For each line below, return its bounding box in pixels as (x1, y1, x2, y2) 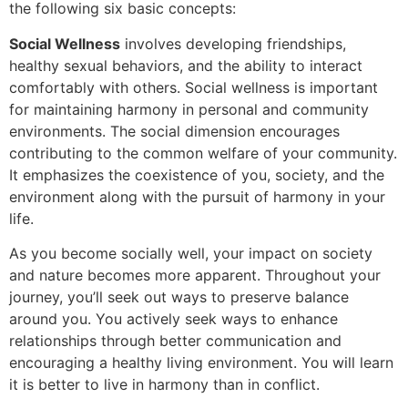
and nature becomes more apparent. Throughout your (9, 265, 381, 284)
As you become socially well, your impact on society (9, 243, 372, 262)
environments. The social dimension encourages (9, 121, 340, 140)
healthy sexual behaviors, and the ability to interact (9, 56, 362, 75)
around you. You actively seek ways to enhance (9, 309, 338, 328)
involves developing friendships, (125, 34, 346, 53)
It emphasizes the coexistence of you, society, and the (9, 165, 384, 184)
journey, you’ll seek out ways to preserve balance (9, 287, 349, 306)
